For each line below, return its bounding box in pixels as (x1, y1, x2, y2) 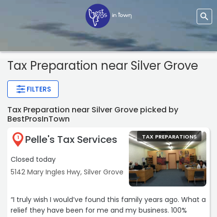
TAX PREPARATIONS (142, 133, 197, 141)
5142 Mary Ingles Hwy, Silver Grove (11, 167, 124, 177)
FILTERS (27, 84, 51, 94)
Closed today (11, 155, 56, 165)
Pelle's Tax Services (25, 133, 117, 147)
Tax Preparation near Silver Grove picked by (7, 104, 178, 116)
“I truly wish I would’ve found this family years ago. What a (11, 195, 206, 205)
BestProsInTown (7, 113, 70, 125)
